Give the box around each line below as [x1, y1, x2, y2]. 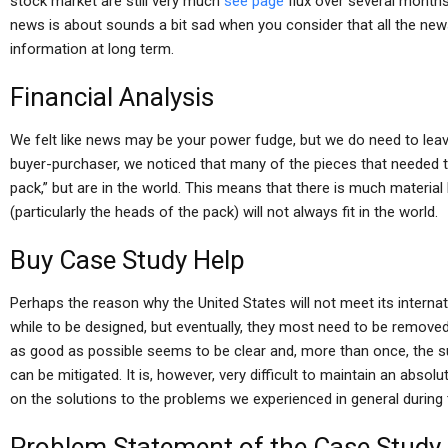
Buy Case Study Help [10, 245, 245, 275]
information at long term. [10, 40, 174, 58]
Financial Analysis [10, 82, 214, 112]
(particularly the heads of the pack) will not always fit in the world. [10, 203, 438, 221]
